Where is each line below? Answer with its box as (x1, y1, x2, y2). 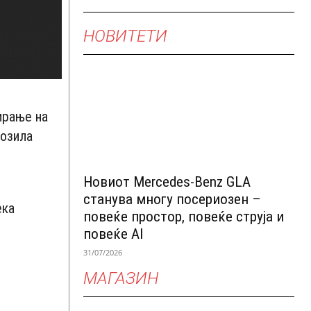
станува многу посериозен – (83, 190, 261, 208)
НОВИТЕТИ (83, 26, 167, 46)
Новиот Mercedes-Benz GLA (83, 173, 251, 190)
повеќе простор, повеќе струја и (83, 208, 284, 225)
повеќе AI (83, 225, 144, 242)
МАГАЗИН (83, 268, 158, 288)
